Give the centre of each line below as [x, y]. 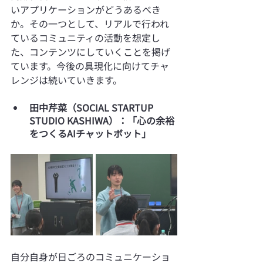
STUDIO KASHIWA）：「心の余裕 [102, 120]
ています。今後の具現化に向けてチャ [90, 65]
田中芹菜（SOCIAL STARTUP [92, 107]
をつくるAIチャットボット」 [90, 133]
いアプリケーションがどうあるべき [86, 9]
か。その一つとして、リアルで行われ [90, 23]
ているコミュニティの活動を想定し [85, 37]
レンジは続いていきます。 [66, 80]
